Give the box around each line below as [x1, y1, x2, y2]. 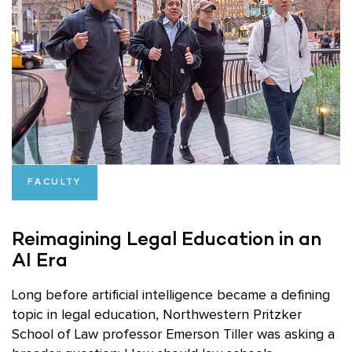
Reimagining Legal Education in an [12, 226, 321, 250]
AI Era [12, 247, 68, 271]
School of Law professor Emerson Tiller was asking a [12, 327, 335, 342]
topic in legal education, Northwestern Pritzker [12, 307, 302, 322]
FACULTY [27, 177, 82, 187]
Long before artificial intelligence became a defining [12, 288, 330, 302]
